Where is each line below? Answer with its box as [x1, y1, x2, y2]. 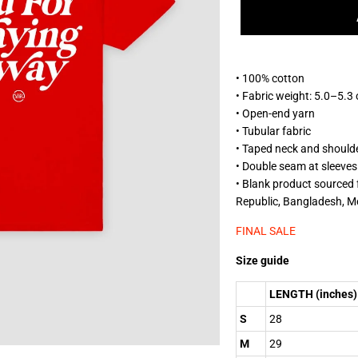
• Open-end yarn [235, 106, 315, 120]
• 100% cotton [235, 71, 304, 85]
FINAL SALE [235, 224, 296, 237]
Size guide [235, 253, 289, 267]
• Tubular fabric [235, 124, 311, 137]
